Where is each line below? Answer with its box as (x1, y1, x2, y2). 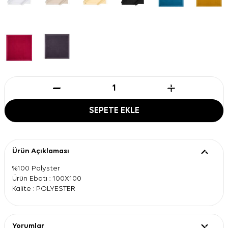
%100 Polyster (12, 164, 60, 172)
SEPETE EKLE (89, 106, 139, 115)
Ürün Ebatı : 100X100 (12, 174, 81, 182)
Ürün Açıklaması (12, 147, 69, 155)
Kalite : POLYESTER (12, 184, 75, 192)
